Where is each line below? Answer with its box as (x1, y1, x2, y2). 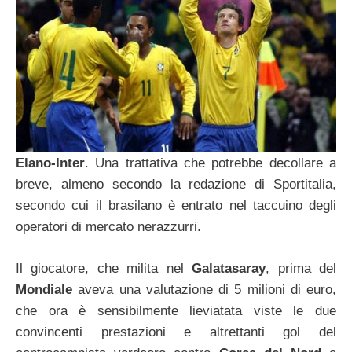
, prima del (266, 260, 337, 276)
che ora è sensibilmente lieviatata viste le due (16, 302, 336, 318)
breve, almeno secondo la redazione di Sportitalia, (16, 177, 336, 192)
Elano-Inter (16, 156, 85, 171)
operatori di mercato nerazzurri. (16, 219, 201, 235)
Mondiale (16, 281, 72, 297)
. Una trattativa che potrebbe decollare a (85, 156, 336, 171)
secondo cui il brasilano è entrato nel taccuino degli (16, 198, 336, 214)
